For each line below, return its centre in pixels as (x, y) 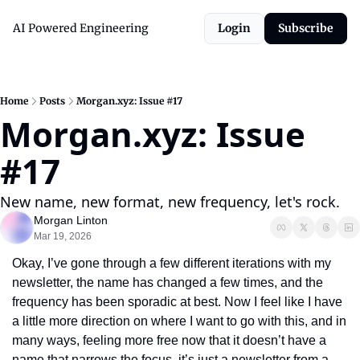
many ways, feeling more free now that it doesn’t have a (169, 340)
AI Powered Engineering (81, 28)
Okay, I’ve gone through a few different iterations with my (172, 263)
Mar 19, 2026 (63, 236)
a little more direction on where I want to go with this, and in (179, 321)
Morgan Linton (71, 220)
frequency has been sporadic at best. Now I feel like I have (177, 302)
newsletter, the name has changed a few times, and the (168, 282)
